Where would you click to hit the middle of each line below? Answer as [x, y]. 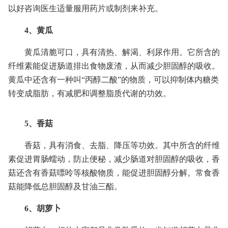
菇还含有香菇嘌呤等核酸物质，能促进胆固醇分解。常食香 [114, 173]
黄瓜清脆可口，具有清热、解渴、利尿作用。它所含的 [122, 52]
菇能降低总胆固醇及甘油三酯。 [65, 187]
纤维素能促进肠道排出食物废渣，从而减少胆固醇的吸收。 [114, 66]
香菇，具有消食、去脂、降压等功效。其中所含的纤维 [122, 145]
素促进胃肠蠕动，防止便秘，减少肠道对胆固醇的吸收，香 [114, 159]
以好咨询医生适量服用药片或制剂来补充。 [85, 8]
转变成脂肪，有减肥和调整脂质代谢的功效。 [90, 93]
